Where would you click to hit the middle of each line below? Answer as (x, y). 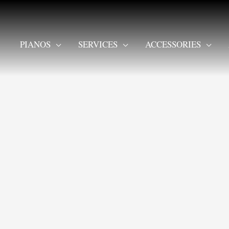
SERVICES (98, 44)
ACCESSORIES (173, 44)
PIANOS (35, 44)
